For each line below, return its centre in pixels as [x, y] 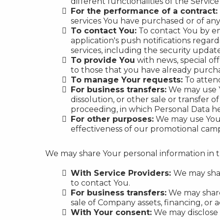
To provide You [103, 60]
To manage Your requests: [127, 80]
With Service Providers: [122, 173]
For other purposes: [112, 119]
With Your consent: [111, 212]
